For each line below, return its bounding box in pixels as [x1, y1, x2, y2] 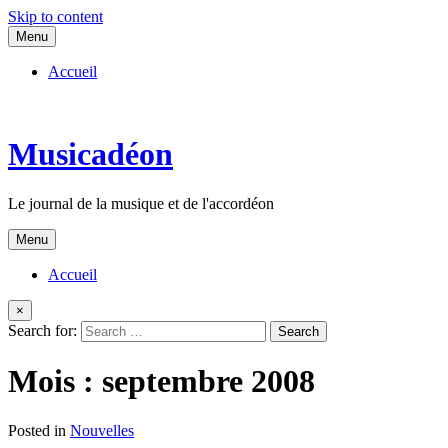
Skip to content [8, 8, 103, 25]
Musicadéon [8, 136, 173, 173]
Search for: [8, 321, 77, 339]
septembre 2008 [102, 363, 315, 400]
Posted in [8, 421, 70, 439]
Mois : [8, 363, 102, 400]
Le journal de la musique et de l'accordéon [8, 194, 274, 212]
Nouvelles [70, 421, 134, 439]
